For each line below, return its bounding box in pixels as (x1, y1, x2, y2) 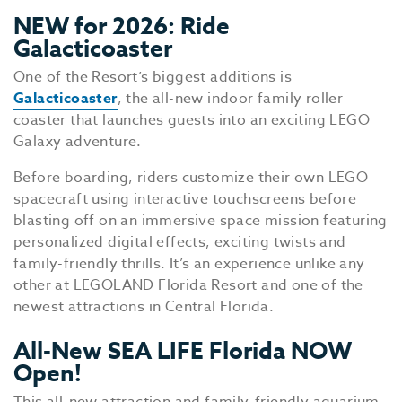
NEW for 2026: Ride (13, 10, 230, 41)
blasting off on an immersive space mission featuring (13, 210, 388, 232)
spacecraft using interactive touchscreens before (13, 188, 357, 210)
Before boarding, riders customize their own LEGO (13, 167, 369, 188)
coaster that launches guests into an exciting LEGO (13, 109, 370, 131)
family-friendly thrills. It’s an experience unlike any (13, 253, 365, 275)
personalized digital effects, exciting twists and (13, 232, 346, 253)
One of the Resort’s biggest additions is (13, 66, 292, 88)
